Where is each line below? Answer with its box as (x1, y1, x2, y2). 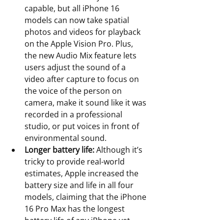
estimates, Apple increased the (25, 167, 140, 179)
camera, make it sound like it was (25, 97, 148, 108)
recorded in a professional (25, 109, 124, 120)
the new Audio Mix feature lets (25, 50, 138, 61)
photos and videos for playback (25, 26, 142, 37)
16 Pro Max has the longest (25, 203, 127, 214)
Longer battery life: (25, 144, 94, 155)
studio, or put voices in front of (25, 120, 141, 132)
